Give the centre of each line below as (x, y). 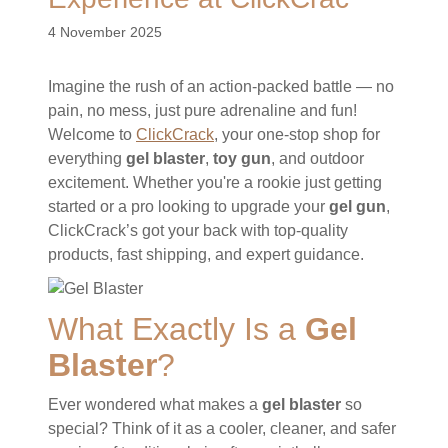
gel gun (357, 206)
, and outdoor (317, 158)
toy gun (242, 158)
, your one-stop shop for (297, 134)
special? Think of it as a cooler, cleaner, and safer (222, 428)
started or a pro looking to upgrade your (188, 206)
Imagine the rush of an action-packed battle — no (221, 86)
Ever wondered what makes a (155, 404)
